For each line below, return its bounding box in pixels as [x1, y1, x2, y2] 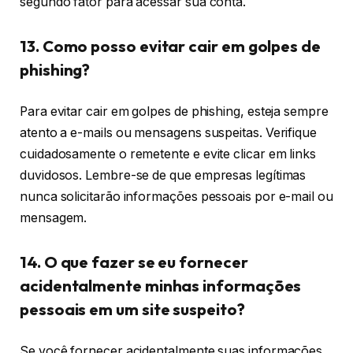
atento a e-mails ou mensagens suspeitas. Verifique [20, 125, 318, 141]
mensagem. [20, 210, 87, 226]
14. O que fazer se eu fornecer [20, 251, 248, 272]
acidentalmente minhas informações [20, 275, 302, 295]
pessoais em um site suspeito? [20, 299, 245, 319]
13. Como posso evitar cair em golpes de [20, 35, 321, 56]
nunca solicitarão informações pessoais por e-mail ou [20, 189, 333, 205]
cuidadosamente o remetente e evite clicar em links [20, 147, 317, 162]
